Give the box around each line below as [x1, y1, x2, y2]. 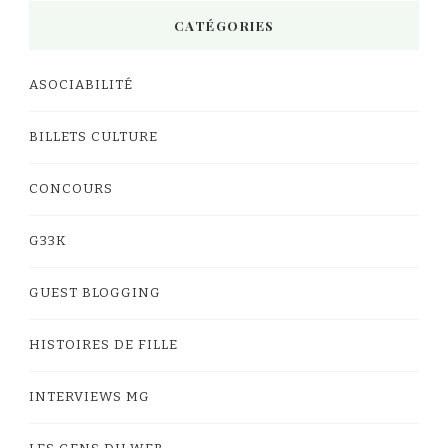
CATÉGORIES [173, 16, 275, 34]
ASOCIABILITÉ [29, 76, 133, 93]
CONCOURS [29, 180, 113, 197]
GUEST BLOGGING [29, 284, 161, 301]
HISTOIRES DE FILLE [29, 336, 178, 353]
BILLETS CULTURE [29, 128, 158, 145]
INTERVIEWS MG [29, 388, 150, 405]
